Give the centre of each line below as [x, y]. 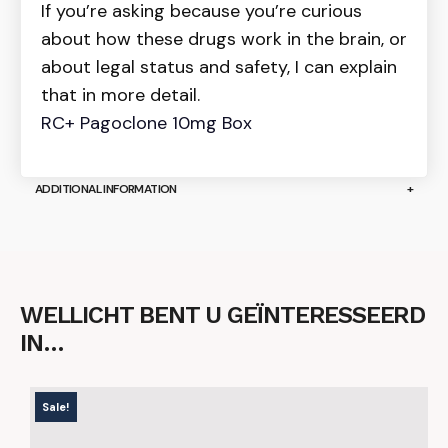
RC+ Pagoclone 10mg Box [146, 123]
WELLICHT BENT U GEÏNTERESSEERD [222, 315]
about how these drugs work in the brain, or [224, 39]
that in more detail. [120, 95]
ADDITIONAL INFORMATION [106, 189]
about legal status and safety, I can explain [219, 67]
